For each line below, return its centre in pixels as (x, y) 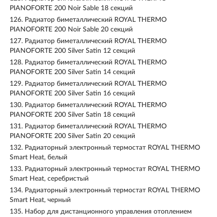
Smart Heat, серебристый (49, 179)
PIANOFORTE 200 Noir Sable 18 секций (71, 8)
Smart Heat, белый (39, 157)
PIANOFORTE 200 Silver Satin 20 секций (72, 136)
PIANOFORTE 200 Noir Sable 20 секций (71, 30)
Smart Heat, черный (40, 200)
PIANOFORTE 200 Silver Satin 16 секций (72, 93)
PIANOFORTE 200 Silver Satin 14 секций (72, 72)
